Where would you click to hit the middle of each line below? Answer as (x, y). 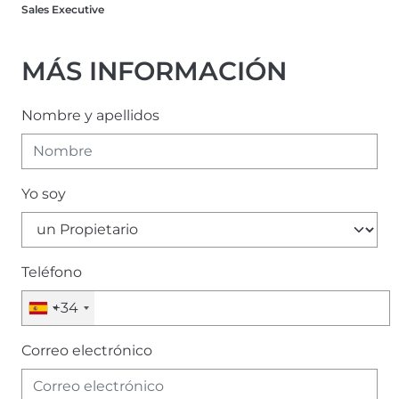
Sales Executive (63, 9)
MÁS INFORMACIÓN (154, 70)
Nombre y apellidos (90, 115)
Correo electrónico (87, 350)
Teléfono (52, 272)
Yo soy (44, 193)
